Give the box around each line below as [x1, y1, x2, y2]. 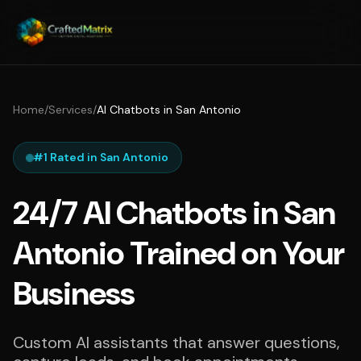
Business [13, 272, 135, 314]
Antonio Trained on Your [13, 232, 344, 274]
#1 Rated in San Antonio [33, 150, 168, 164]
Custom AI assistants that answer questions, [13, 332, 340, 353]
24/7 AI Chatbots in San [13, 192, 335, 234]
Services [48, 102, 93, 117]
